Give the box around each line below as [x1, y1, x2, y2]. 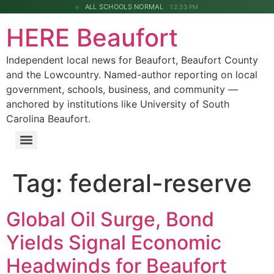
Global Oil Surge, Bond [6, 207, 214, 231]
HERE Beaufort [6, 23, 178, 53]
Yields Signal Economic [6, 231, 221, 254]
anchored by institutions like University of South [6, 98, 229, 110]
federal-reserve [69, 168, 252, 198]
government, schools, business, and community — [6, 83, 238, 95]
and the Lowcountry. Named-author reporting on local [6, 68, 257, 81]
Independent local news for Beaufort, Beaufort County [6, 54, 258, 66]
